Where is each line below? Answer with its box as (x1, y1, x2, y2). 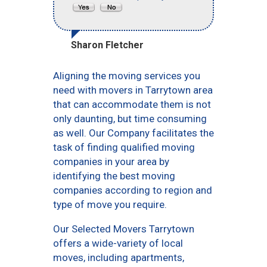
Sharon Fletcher (71, 39, 144, 51)
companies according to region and (53, 184, 212, 197)
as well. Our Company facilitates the (53, 127, 214, 139)
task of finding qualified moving (53, 141, 195, 154)
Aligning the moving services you (53, 70, 200, 82)
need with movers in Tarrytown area (53, 84, 213, 97)
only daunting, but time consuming (53, 113, 207, 125)
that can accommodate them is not (53, 98, 211, 111)
